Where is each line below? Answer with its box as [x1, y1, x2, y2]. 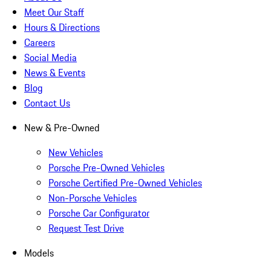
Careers [24, 35, 55, 50]
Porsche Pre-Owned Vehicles [48, 160, 165, 175]
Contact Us [24, 96, 70, 111]
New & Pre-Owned [24, 120, 100, 135]
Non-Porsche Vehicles [48, 191, 137, 206]
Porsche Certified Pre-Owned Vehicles [48, 175, 202, 191]
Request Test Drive [48, 221, 124, 236]
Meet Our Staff [24, 5, 84, 20]
